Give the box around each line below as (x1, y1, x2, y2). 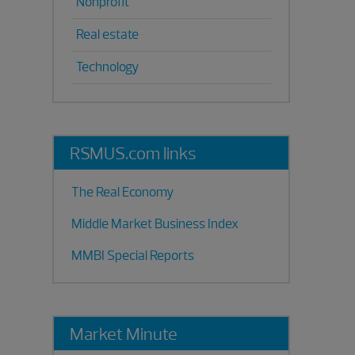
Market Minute (70, 323, 177, 345)
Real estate (76, 26, 139, 43)
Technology (76, 59, 139, 75)
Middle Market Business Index (71, 216, 239, 232)
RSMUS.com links (70, 143, 197, 165)
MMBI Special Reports (71, 247, 194, 264)
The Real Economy (71, 184, 174, 200)
